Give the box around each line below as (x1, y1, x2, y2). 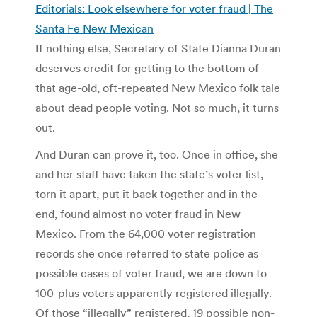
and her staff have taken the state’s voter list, (35, 166, 263, 181)
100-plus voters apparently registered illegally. (35, 285, 272, 300)
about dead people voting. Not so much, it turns (35, 100, 279, 115)
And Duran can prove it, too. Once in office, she (35, 146, 278, 161)
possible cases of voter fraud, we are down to (35, 265, 267, 280)
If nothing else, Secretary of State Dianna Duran (35, 40, 281, 55)
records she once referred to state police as (35, 246, 258, 260)
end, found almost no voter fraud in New (35, 206, 241, 221)
